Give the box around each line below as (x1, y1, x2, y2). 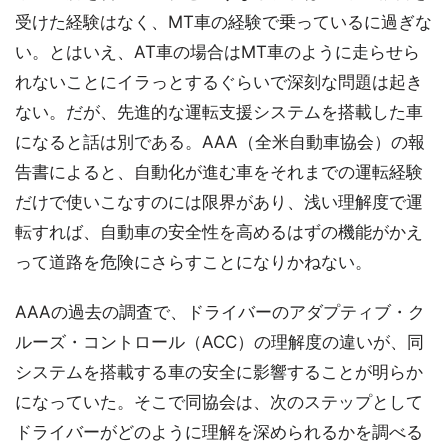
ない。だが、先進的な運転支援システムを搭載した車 (15, 102, 423, 122)
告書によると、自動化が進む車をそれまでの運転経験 (15, 162, 423, 182)
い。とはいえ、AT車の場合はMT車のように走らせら (15, 42, 420, 62)
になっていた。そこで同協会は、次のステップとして (15, 392, 423, 412)
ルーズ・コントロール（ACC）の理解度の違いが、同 (15, 332, 424, 352)
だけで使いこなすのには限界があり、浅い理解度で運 (15, 192, 423, 212)
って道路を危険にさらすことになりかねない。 (15, 252, 372, 272)
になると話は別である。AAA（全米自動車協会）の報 (15, 132, 425, 152)
